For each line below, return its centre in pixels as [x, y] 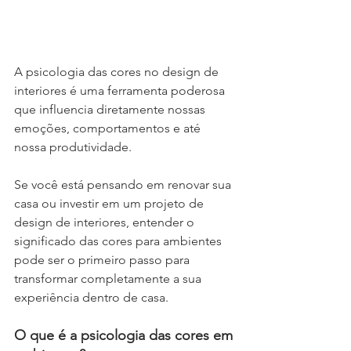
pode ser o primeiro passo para [103, 259]
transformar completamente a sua [109, 278]
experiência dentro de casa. [91, 297]
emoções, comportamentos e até [109, 128]
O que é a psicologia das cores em [125, 335]
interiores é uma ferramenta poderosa [121, 90]
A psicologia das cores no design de [118, 71]
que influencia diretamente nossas [111, 109]
